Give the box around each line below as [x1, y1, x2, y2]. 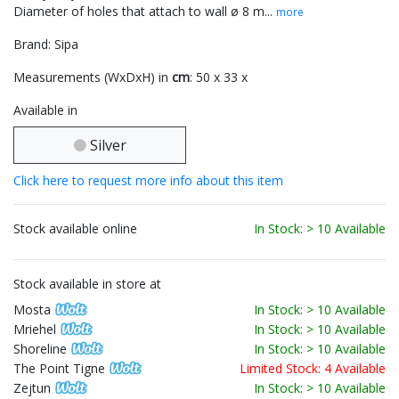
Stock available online [13, 220, 137, 238]
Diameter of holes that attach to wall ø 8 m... [13, 3, 276, 20]
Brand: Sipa [13, 36, 78, 53]
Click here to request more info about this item [13, 172, 283, 190]
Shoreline [13, 340, 67, 358]
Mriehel [13, 321, 56, 338]
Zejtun [13, 379, 51, 397]
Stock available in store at [13, 275, 161, 293]
